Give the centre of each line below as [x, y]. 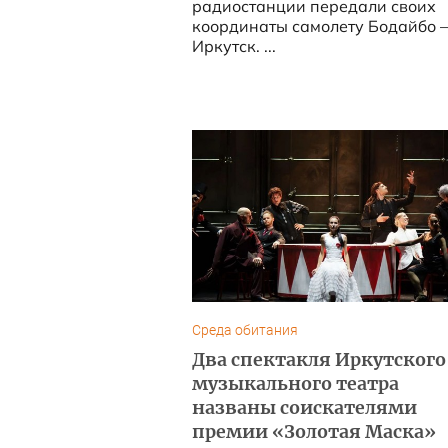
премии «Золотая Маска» [313, 432]
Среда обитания [244, 330]
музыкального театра [295, 384]
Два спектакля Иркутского [318, 360]
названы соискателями [304, 408]
